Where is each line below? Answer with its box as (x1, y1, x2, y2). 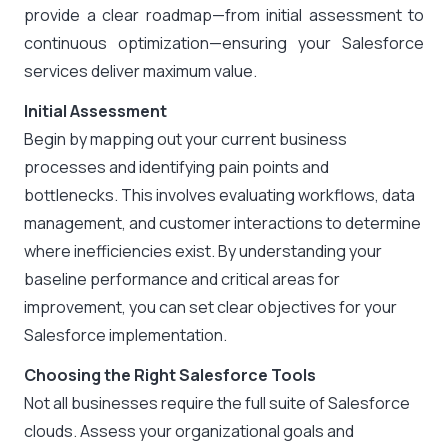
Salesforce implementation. (24, 324, 227, 346)
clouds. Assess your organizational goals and (24, 420, 354, 442)
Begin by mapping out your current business (24, 128, 347, 150)
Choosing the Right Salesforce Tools (24, 364, 316, 386)
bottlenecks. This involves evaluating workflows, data (24, 184, 415, 206)
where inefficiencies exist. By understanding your (24, 240, 382, 262)
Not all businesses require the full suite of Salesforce (24, 392, 410, 414)
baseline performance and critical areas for (24, 268, 340, 290)
